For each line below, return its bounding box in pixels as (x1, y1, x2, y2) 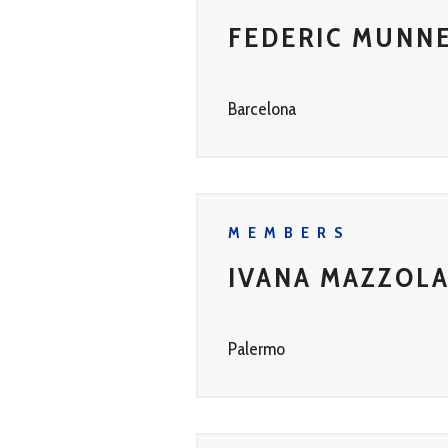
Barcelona (228, 98, 296, 120)
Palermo (228, 338, 285, 360)
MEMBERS (228, 223, 351, 242)
